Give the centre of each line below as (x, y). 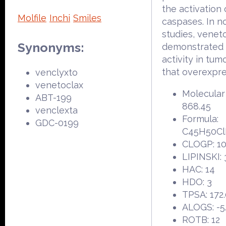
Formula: (200, 119)
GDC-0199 (57, 123)
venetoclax (59, 85)
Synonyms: (51, 47)
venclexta (56, 110)
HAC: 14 (199, 169)
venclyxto (56, 72)
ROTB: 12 (201, 220)
